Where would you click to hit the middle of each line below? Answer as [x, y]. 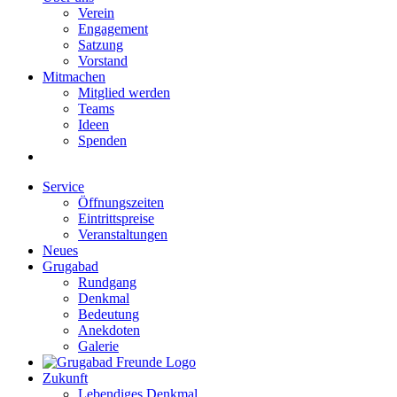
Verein [96, 13]
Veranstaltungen [123, 234]
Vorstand [103, 61]
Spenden [102, 140]
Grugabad [70, 266]
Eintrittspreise [116, 218]
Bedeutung [109, 314]
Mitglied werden [124, 93]
